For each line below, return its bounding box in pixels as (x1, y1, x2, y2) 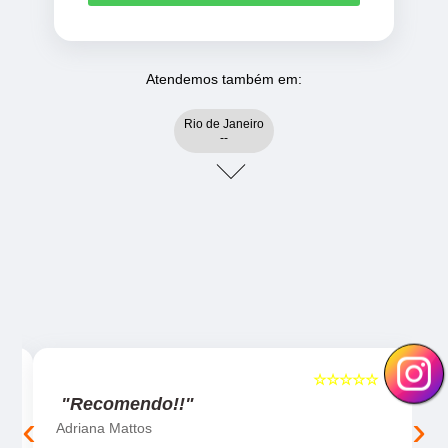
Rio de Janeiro (183, 116, 264, 131)
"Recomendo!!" (60, 394, 194, 415)
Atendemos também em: (146, 70, 302, 87)
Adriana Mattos (55, 420, 152, 437)
